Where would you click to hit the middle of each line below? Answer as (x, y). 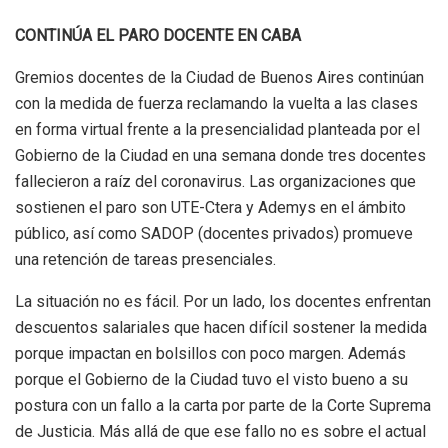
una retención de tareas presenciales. (145, 260)
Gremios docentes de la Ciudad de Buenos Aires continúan (219, 78)
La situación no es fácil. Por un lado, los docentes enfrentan (223, 302)
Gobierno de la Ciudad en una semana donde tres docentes (220, 156)
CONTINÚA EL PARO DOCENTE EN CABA (158, 36)
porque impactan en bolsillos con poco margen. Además (210, 354)
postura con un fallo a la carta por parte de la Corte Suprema (223, 406)
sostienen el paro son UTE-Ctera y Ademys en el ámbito (210, 208)
